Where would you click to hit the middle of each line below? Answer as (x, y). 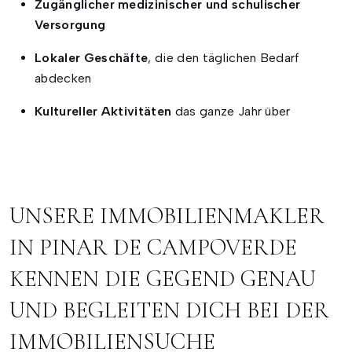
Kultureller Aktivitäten (103, 112)
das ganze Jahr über (231, 112)
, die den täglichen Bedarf (224, 58)
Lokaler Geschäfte (92, 58)
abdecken (63, 79)
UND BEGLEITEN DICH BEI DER (169, 310)
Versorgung (70, 25)
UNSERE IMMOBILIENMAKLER (167, 216)
